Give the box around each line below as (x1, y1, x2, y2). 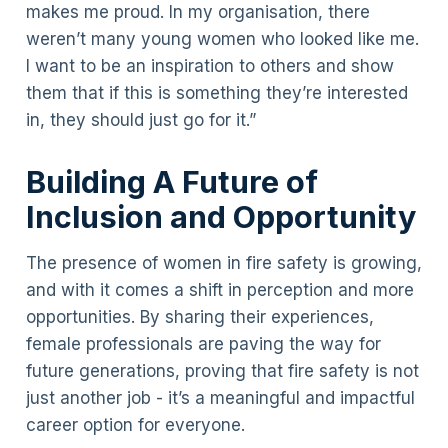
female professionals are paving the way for (25, 333, 381, 354)
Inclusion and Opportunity (25, 198, 416, 236)
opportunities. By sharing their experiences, (25, 306, 374, 327)
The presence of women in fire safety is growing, (25, 252, 422, 273)
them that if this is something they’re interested (25, 82, 408, 103)
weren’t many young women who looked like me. (25, 28, 419, 49)
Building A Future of (25, 163, 318, 201)
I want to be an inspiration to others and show (25, 55, 394, 76)
